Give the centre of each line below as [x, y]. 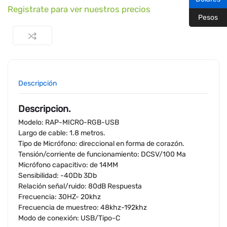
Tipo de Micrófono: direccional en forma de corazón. [101, 144]
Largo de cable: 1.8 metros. [62, 133]
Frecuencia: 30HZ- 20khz [60, 197]
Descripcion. [45, 109]
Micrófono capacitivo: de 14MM [68, 165]
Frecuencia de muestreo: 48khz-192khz [83, 208]
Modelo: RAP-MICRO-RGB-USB [69, 123]
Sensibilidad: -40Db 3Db [58, 176]
